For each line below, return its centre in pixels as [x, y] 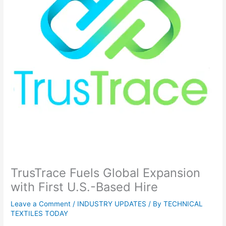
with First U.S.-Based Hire [84, 187]
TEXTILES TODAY [40, 213]
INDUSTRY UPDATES [112, 204]
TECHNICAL [183, 204]
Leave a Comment [41, 204]
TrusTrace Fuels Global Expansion [106, 173]
